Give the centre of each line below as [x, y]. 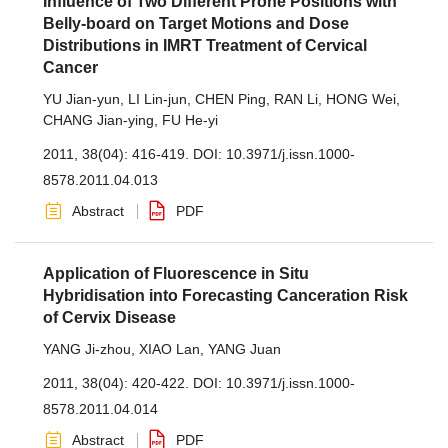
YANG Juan [244, 349]
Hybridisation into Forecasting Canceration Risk [225, 295]
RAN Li [296, 99]
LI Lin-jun [157, 99]
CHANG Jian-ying [98, 120]
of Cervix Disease [109, 317]
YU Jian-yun [81, 99]
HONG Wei [361, 99]
